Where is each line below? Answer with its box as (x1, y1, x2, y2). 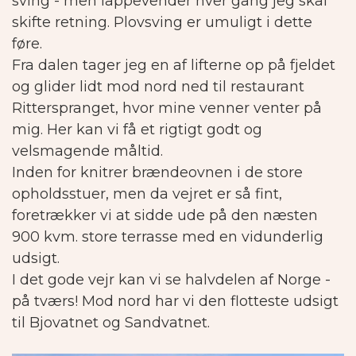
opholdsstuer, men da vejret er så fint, (12, 185, 282, 203)
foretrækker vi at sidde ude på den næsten (12, 207, 318, 225)
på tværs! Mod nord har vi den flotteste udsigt (12, 292, 339, 311)
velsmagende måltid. (12, 142, 163, 161)
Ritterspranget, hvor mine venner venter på (12, 99, 322, 118)
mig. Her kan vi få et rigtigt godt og (12, 121, 262, 139)
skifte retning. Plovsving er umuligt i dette (12, 14, 312, 32)
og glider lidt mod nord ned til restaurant (12, 78, 304, 96)
